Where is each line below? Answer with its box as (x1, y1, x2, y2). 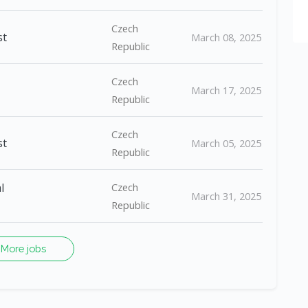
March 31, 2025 (191, 189, 261, 203)
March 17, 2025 (191, 83, 261, 97)
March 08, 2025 (191, 30, 261, 44)
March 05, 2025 (191, 136, 261, 150)
